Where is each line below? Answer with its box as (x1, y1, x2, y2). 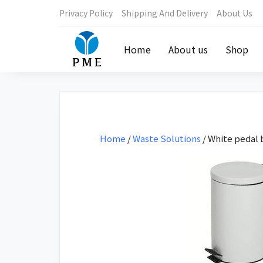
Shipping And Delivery (121, 7, 208, 19)
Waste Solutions (133, 131, 201, 144)
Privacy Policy (59, 7, 113, 19)
